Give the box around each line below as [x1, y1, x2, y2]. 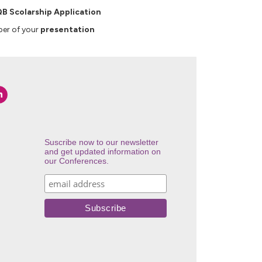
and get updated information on [44, 147, 161, 157]
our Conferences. [44, 156, 109, 166]
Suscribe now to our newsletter [44, 137, 158, 147]
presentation [40, 25, 95, 35]
